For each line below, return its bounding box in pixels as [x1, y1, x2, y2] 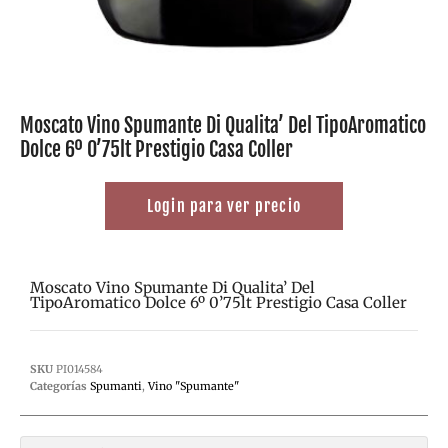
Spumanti [90, 378, 142, 393]
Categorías [30, 378, 87, 393]
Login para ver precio [146, 195, 302, 216]
